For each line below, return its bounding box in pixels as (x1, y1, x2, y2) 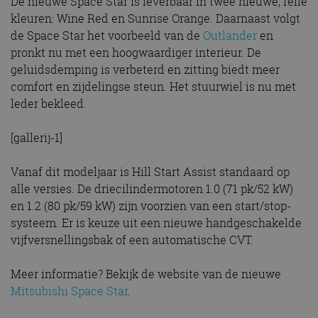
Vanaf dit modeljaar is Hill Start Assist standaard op (11, 164, 290, 180)
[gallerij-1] (11, 130, 62, 146)
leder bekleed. (11, 96, 87, 112)
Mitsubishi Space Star (11, 283, 128, 300)
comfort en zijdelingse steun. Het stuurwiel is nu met (11, 79, 296, 95)
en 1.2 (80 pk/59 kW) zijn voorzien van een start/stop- (11, 198, 291, 214)
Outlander (203, 28, 257, 44)
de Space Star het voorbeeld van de (11, 28, 203, 44)
